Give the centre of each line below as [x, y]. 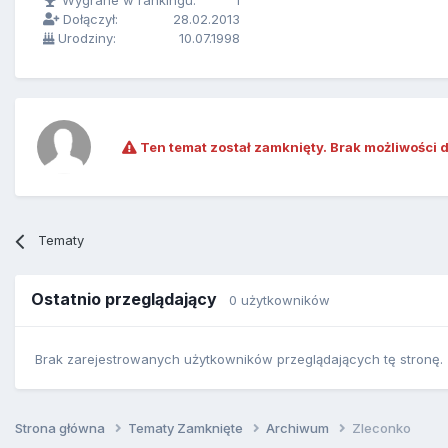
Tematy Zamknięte [187, 427]
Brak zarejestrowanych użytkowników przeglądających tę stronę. [239, 358]
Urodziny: [85, 38]
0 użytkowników [279, 300]
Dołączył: [88, 19]
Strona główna [61, 427]
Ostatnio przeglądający [130, 299]
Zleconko [381, 427]
